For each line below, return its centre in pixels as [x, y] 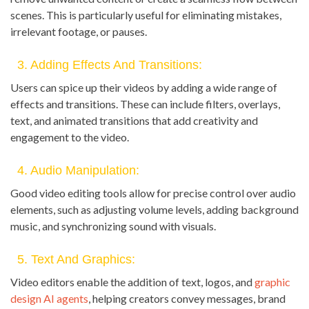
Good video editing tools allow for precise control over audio [153, 193]
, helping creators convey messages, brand [187, 299]
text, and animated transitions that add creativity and [134, 121]
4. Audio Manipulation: [78, 171]
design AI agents [49, 299]
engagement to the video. [70, 137]
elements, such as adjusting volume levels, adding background [154, 210]
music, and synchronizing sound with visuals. [113, 226]
